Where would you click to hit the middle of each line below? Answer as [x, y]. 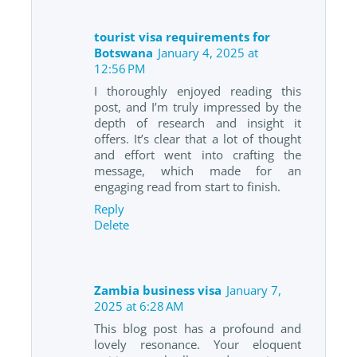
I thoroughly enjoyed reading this [198, 90]
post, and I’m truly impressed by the [198, 106]
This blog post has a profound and [198, 329]
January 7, [254, 290]
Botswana [124, 52]
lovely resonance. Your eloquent [198, 345]
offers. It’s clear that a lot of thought [198, 138]
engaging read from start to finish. [187, 186]
